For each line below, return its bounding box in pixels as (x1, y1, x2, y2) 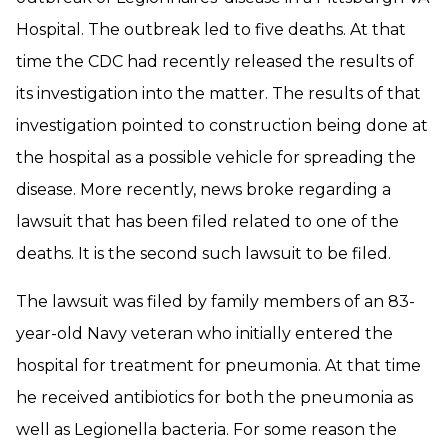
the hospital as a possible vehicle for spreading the (16, 148, 416, 167)
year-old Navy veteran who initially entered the (16, 324, 393, 343)
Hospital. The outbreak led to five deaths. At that (16, 20, 406, 39)
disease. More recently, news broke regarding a (16, 180, 391, 199)
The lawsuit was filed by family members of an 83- (16, 292, 415, 311)
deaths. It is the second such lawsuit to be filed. (16, 244, 391, 263)
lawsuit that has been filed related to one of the (16, 212, 399, 231)
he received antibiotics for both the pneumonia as (16, 388, 413, 407)
